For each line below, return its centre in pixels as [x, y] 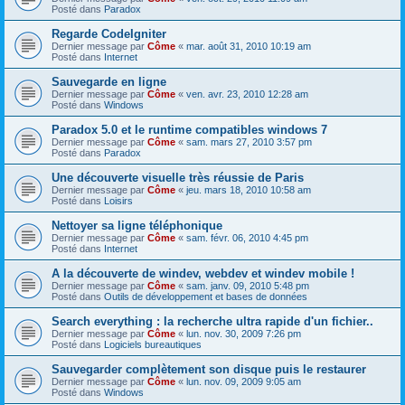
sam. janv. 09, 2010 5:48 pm [248, 285]
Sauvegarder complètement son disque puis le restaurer [209, 369]
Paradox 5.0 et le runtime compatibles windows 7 [189, 129]
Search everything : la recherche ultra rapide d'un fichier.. [212, 321]
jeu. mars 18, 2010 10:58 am [249, 189]
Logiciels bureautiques [153, 344]
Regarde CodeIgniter [109, 33]
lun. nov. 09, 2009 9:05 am [244, 381]
